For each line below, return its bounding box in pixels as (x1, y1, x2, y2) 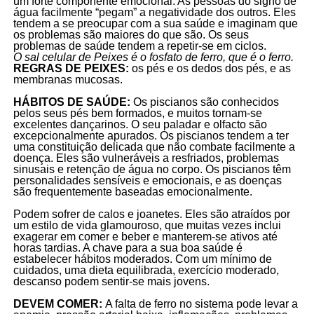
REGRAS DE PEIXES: (13, 62, 132, 75)
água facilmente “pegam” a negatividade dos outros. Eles (13, 6, 296, 19)
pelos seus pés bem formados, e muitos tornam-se (13, 107, 262, 120)
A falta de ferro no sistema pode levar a (104, 298, 298, 310)
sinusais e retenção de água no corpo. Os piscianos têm (13, 163, 291, 176)
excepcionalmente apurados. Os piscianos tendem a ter (13, 130, 289, 142)
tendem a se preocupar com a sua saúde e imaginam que (13, 18, 298, 30)
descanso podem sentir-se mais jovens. (13, 275, 212, 288)
